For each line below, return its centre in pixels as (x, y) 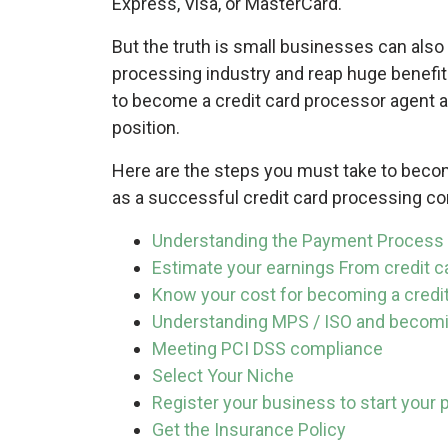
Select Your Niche (223, 375)
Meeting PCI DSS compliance (267, 348)
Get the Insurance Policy (249, 429)
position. (146, 127)
